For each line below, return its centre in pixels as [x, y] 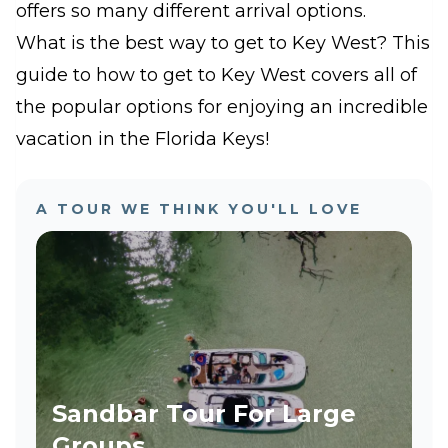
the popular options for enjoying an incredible [222, 107]
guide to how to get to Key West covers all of [216, 75]
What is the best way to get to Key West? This [223, 43]
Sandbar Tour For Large [204, 413]
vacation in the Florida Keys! [142, 139]
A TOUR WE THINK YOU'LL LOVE [199, 209]
